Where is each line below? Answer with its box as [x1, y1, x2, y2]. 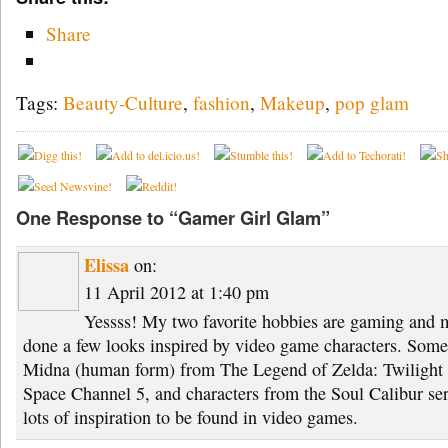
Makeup [260, 90, 325, 115]
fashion [193, 90, 250, 115]
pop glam [335, 90, 409, 115]
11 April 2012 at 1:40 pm [84, 280, 269, 304]
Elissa [84, 252, 129, 278]
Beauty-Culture [63, 90, 183, 115]
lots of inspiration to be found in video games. [23, 405, 358, 429]
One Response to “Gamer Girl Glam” [16, 204, 330, 231]
